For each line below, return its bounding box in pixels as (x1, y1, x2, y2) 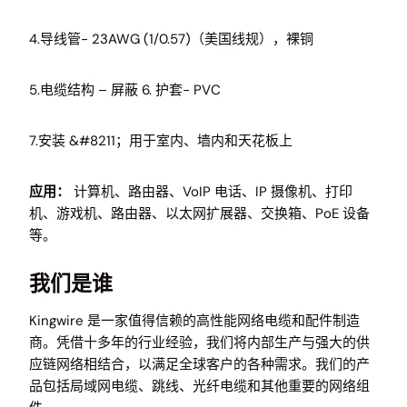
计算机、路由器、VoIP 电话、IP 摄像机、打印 (70, 183, 352, 201)
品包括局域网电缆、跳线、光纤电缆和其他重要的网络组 (29, 376, 370, 395)
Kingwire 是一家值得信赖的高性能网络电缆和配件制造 (29, 311, 360, 330)
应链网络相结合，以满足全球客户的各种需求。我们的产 (29, 354, 370, 373)
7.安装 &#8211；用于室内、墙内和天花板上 (29, 132, 293, 150)
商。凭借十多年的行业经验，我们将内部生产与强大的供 (29, 333, 370, 352)
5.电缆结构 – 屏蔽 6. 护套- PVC (29, 81, 221, 99)
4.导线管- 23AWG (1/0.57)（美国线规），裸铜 (29, 30, 313, 48)
